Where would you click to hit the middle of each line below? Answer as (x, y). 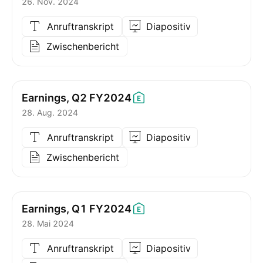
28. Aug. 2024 (50, 112)
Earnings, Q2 (54, 97)
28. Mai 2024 (48, 223)
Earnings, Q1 (54, 208)
